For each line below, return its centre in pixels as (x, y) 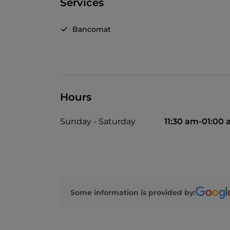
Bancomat (92, 30)
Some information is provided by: (133, 192)
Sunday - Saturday (98, 122)
